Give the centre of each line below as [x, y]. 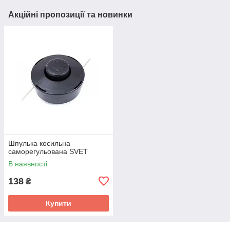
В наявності [28, 164]
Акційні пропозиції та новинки [70, 14]
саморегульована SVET [48, 151]
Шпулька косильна [39, 143]
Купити [59, 203]
